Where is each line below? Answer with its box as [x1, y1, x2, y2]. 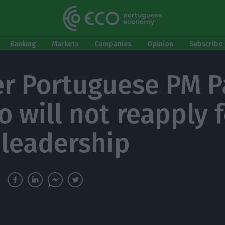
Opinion [147, 40, 173, 48]
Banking [10, 40, 36, 48]
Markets [52, 40, 78, 48]
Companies [94, 40, 131, 48]
